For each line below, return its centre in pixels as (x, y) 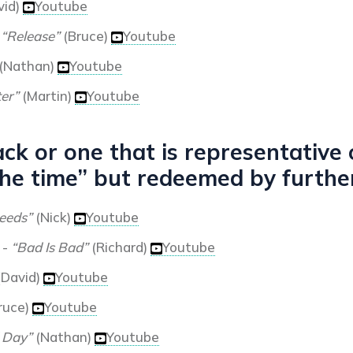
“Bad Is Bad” (50, 247)
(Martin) (47, 96)
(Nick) (53, 217)
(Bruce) (85, 36)
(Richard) (119, 247)
